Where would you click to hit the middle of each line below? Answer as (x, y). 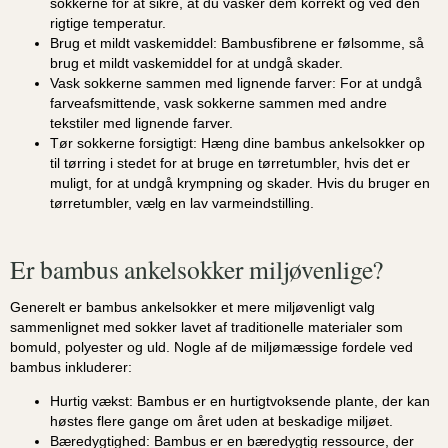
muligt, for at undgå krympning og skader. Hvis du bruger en (240, 183)
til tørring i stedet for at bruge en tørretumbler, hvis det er (230, 163)
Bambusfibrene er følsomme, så (320, 43)
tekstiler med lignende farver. (141, 123)
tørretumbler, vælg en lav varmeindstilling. (182, 203)
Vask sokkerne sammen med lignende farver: (193, 83)
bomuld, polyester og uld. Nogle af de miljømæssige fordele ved (211, 346)
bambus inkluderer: (71, 366)
